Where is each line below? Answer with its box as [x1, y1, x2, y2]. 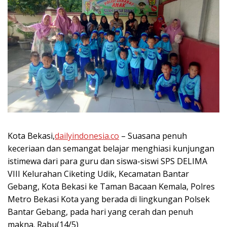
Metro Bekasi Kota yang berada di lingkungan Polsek [8, 193, 210, 205]
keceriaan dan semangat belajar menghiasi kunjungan [8, 142, 214, 154]
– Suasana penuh [119, 130, 187, 141]
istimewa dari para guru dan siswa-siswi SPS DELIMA [8, 155, 207, 167]
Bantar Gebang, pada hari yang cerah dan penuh [8, 206, 193, 217]
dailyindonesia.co [55, 130, 119, 141]
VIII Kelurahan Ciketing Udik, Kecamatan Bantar [8, 168, 189, 179]
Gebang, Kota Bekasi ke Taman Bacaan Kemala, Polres [8, 180, 215, 192]
